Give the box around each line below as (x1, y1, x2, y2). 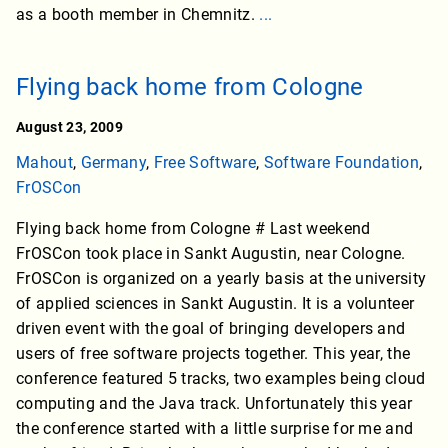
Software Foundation (263, 153, 419, 173)
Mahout (16, 153, 73, 173)
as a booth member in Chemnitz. (16, 5, 260, 25)
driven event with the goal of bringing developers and (16, 319, 406, 339)
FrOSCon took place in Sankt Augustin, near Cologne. (16, 244, 406, 264)
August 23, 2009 (16, 119, 123, 136)
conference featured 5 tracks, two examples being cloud (16, 369, 426, 389)
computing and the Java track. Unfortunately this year (16, 394, 413, 414)
